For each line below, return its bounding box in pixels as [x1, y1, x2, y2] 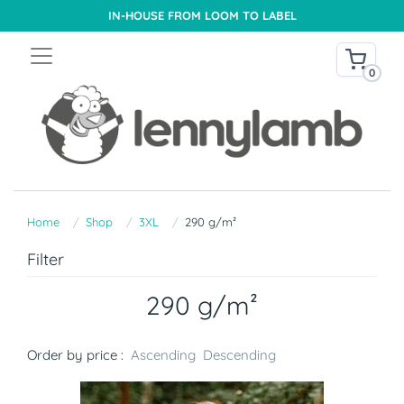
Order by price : [27, 346, 124, 364]
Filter [27, 249, 64, 271]
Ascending [131, 346, 196, 364]
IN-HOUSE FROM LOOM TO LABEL [107, 8, 297, 23]
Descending [203, 346, 276, 364]
